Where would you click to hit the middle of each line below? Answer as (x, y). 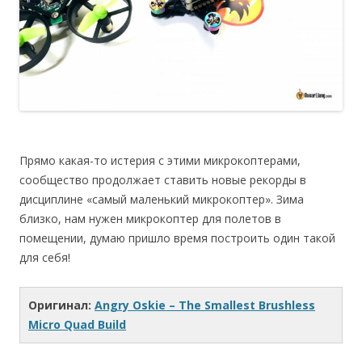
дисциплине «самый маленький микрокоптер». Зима (162, 199)
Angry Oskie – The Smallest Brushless (205, 305)
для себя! (45, 257)
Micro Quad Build (77, 324)
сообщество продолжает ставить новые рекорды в (163, 179)
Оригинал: (61, 305)
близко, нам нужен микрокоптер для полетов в (150, 218)
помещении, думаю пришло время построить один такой (177, 238)
